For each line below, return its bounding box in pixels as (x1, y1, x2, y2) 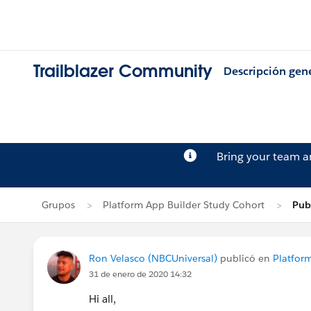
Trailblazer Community (33, 60, 212, 83)
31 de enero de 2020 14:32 (89, 268, 192, 280)
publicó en (217, 252, 273, 264)
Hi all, (89, 292, 116, 305)
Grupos (42, 199, 75, 211)
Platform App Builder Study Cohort (103, 199, 264, 211)
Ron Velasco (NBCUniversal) (89, 252, 217, 264)
